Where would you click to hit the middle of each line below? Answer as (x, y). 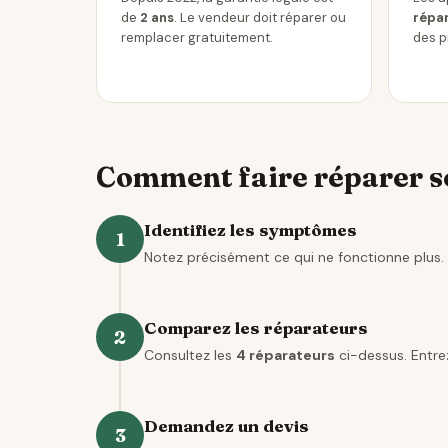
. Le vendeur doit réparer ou (260, 17)
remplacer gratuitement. (197, 37)
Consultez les (190, 355)
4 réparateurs (285, 355)
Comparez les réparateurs (256, 327)
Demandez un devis (226, 425)
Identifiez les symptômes (250, 229)
